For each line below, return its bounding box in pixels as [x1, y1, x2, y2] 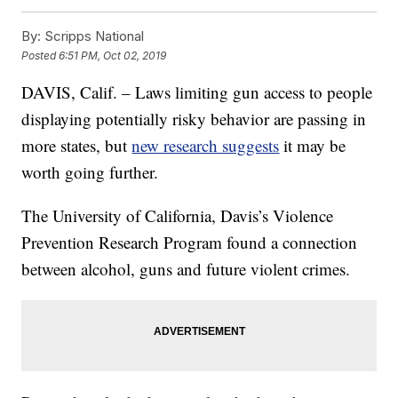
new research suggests [131, 134, 280, 157]
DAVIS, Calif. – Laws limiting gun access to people [21, 81, 373, 104]
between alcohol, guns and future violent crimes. [21, 258, 351, 281]
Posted [21, 48, 60, 62]
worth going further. [21, 161, 159, 184]
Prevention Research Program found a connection [21, 231, 358, 254]
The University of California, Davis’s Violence [21, 204, 334, 227]
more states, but [21, 134, 132, 157]
